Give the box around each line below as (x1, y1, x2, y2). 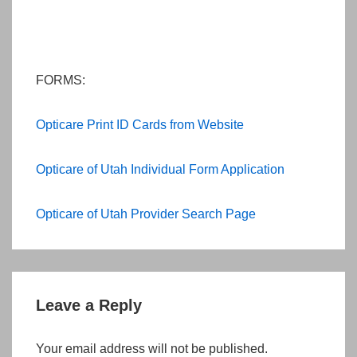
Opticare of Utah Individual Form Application (36, 163, 284, 176)
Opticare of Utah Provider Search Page (36, 207, 256, 221)
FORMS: (36, 73, 85, 87)
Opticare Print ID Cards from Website (36, 118, 244, 131)
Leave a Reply (36, 296, 142, 314)
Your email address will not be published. (36, 342, 268, 355)
